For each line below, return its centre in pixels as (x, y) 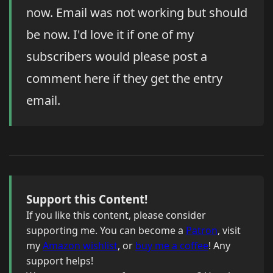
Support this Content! (87, 199)
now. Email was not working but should (137, 13)
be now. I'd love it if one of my (110, 35)
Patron (202, 231)
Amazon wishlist (80, 246)
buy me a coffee (172, 246)
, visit (229, 231)
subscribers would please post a (117, 57)
